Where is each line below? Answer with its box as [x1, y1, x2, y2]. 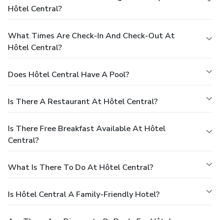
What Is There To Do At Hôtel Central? [8, 162, 153, 173]
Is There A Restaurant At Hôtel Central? [8, 96, 158, 107]
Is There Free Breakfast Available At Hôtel [8, 123, 165, 134]
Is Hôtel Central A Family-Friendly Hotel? [8, 189, 160, 200]
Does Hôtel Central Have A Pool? [8, 69, 129, 80]
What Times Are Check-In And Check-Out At [8, 30, 175, 41]
